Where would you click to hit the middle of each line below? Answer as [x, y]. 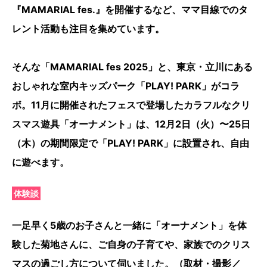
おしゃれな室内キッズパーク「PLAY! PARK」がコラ [126, 86]
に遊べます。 [41, 162]
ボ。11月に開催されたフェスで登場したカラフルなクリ [131, 105]
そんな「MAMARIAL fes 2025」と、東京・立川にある [132, 67]
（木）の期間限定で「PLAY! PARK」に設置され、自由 [131, 143]
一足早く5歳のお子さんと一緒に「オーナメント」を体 [129, 226]
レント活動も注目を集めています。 [88, 29]
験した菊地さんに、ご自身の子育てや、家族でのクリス [131, 245]
